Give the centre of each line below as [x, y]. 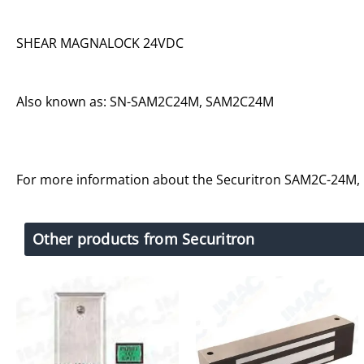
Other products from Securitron [144, 238]
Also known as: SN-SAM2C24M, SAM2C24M [145, 101]
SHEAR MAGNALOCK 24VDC [100, 43]
